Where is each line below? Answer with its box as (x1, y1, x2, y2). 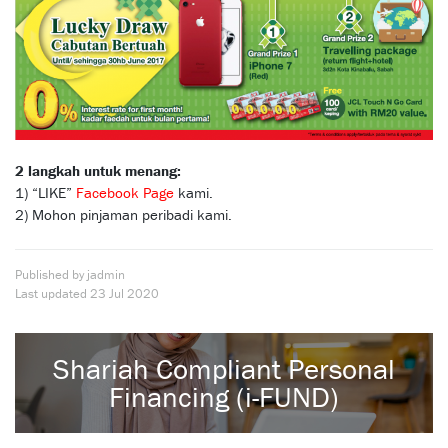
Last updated (15, 284, 87, 302)
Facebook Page (76, 182, 174, 202)
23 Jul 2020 (87, 284, 159, 302)
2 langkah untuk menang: (15, 160, 181, 180)
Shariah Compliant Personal (53, 350, 395, 387)
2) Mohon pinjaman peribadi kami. (15, 204, 232, 224)
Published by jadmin (15, 265, 125, 283)
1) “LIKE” (15, 182, 76, 202)
